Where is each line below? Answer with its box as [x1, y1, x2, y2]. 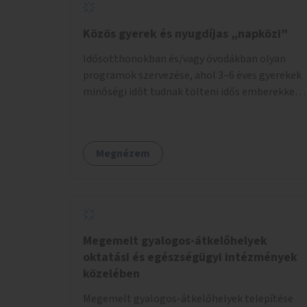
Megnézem [96, 145, 150, 161]
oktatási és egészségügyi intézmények [83, 248, 297, 266]
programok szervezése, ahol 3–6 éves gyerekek [83, 67, 302, 83]
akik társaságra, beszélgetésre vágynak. [83, 100, 269, 116]
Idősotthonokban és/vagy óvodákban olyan [83, 51, 286, 66]
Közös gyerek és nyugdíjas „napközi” [83, 25, 288, 42]
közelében [83, 265, 140, 282]
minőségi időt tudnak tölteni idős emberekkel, [83, 84, 301, 99]
